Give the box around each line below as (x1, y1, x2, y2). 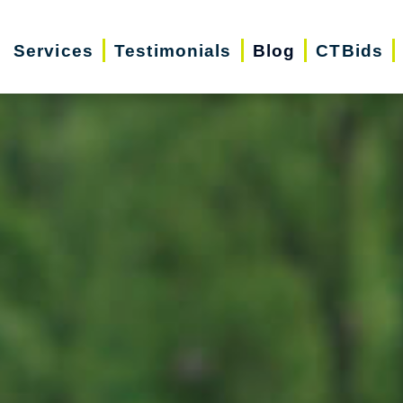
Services (13, 40, 94, 60)
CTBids (316, 40, 384, 60)
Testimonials (114, 40, 232, 60)
